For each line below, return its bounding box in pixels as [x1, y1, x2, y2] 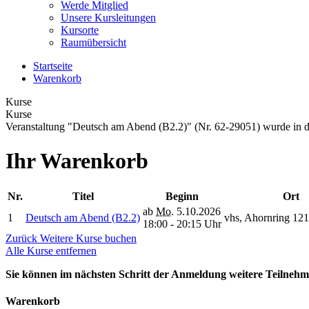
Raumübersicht [61, 37, 126, 49]
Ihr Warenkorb [6, 148, 148, 173]
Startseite [33, 60, 72, 72]
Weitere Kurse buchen [40, 232, 137, 244]
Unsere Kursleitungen [61, 12, 156, 24]
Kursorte [61, 24, 99, 37]
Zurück [6, 232, 40, 244]
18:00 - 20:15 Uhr [143, 217, 221, 230]
